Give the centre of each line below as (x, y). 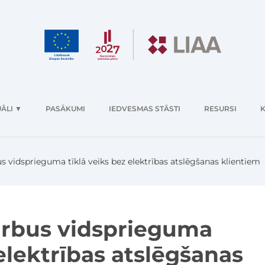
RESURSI (220, 109)
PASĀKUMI (65, 109)
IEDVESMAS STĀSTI (145, 109)
